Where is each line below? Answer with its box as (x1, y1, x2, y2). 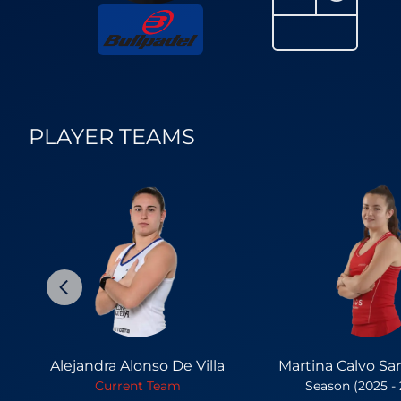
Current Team (94, 378, 181, 395)
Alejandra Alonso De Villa (50, 357, 226, 375)
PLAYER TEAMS (29, 124, 195, 150)
